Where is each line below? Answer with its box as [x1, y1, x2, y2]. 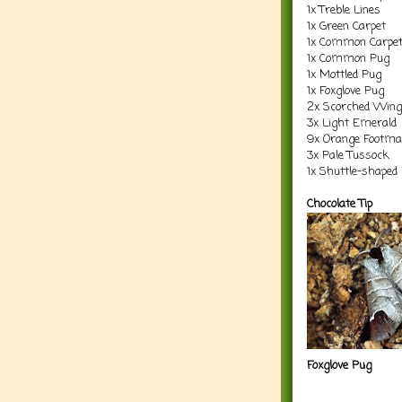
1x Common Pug [307, 49, 389, 67]
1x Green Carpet [307, 17, 386, 35]
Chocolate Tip [307, 195, 372, 213]
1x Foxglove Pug [307, 82, 384, 100]
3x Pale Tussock [307, 146, 389, 164]
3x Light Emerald [307, 114, 397, 132]
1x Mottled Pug [307, 66, 381, 83]
